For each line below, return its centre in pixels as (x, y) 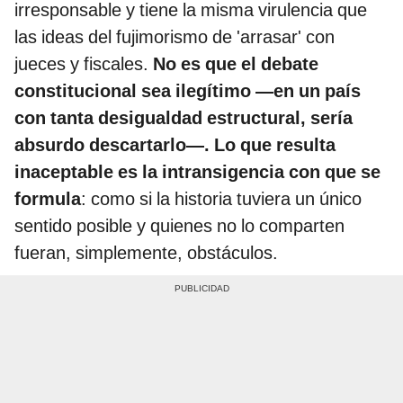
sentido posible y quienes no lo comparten (179, 226)
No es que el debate (233, 64)
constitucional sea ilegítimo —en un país (188, 91)
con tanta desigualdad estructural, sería (184, 118)
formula (48, 199)
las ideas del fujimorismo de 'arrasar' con (175, 37)
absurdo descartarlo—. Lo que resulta (175, 145)
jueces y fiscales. (81, 64)
